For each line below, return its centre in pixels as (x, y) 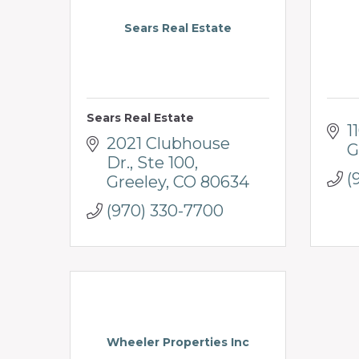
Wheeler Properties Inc (178, 342)
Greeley (136, 182)
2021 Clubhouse (168, 143)
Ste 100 (166, 162)
